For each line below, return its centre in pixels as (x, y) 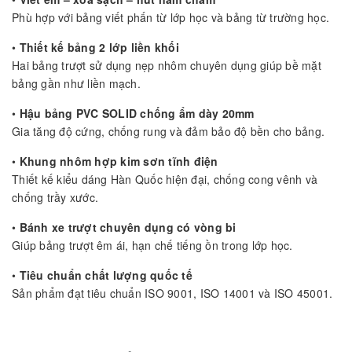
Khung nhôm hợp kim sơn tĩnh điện (119, 161)
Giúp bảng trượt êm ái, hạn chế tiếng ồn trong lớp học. (152, 245)
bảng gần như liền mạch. (76, 83)
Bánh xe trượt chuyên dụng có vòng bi (128, 227)
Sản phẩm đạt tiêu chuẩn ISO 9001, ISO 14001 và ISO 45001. (172, 293)
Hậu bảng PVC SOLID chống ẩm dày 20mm (137, 113)
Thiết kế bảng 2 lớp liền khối (99, 47)
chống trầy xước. (55, 197)
